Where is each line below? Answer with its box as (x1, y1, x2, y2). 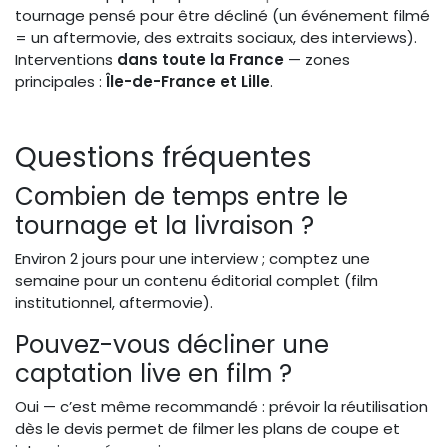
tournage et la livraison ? (15, 207, 314, 243)
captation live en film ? (15, 355, 292, 391)
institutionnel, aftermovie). (15, 291, 213, 313)
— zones (284, 48, 350, 70)
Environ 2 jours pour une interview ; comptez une (15, 247, 370, 269)
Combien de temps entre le (15, 178, 348, 214)
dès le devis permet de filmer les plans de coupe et (15, 417, 400, 439)
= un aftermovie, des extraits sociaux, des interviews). (15, 26, 417, 48)
